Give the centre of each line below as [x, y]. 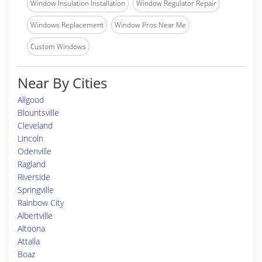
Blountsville [38, 113]
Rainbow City [41, 203]
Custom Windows [58, 46]
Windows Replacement [67, 25]
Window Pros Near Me [150, 25]
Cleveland [35, 125]
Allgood [31, 100]
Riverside [34, 177]
